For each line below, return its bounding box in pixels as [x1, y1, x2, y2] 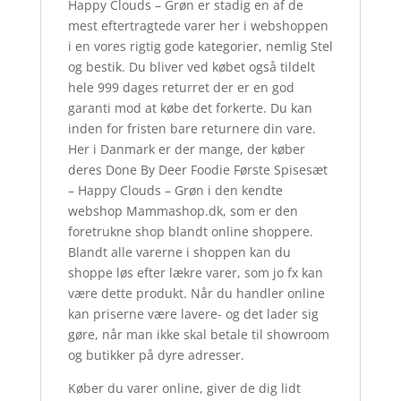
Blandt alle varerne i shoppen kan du [67, 243, 291, 261]
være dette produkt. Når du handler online [67, 285, 325, 303]
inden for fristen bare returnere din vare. [67, 120, 316, 138]
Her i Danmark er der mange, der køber [67, 141, 305, 158]
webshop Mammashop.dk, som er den [67, 202, 298, 220]
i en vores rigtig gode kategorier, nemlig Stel [67, 38, 333, 55]
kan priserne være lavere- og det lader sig [67, 305, 319, 323]
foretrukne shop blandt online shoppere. [67, 223, 313, 241]
